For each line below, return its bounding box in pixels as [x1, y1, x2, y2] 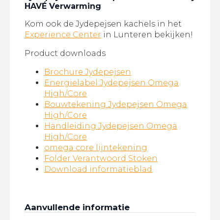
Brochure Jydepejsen [44, 67, 131, 77]
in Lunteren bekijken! [101, 30, 193, 40]
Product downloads [25, 49, 106, 58]
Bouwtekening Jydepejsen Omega [44, 100, 187, 110]
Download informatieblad [44, 165, 152, 174]
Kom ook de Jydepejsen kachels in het [25, 19, 182, 29]
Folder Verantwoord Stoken [44, 154, 158, 164]
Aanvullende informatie [25, 202, 130, 213]
